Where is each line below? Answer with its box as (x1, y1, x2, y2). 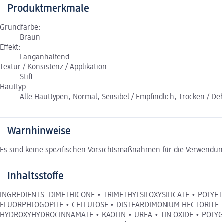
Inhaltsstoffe (7, 170, 64, 182)
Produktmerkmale (7, 3, 89, 14)
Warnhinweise (7, 125, 71, 137)
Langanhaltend (20, 53, 69, 61)
